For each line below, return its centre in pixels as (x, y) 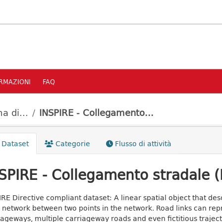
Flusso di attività (142, 143)
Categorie (72, 143)
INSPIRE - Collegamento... (96, 112)
